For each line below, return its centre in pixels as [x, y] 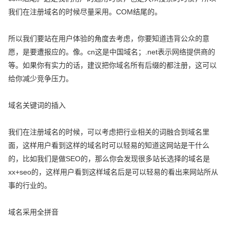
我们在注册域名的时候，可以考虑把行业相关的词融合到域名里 [109, 132]
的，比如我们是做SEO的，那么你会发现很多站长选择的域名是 [109, 158]
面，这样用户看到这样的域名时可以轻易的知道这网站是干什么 [109, 145]
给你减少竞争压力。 [41, 78]
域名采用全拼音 [34, 212]
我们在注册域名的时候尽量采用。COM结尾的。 [85, 12]
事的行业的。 [30, 185]
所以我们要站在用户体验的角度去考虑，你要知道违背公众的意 [109, 38]
